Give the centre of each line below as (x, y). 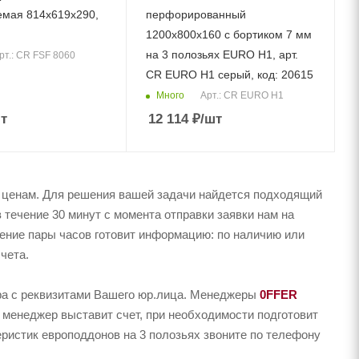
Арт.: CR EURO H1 (242, 96)
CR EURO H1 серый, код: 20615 (230, 75)
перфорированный (196, 15)
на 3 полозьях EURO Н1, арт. (222, 55)
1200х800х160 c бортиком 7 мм (229, 35)
